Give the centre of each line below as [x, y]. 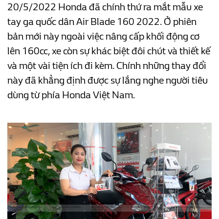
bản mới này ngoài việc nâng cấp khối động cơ [103, 37]
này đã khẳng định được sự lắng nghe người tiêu [108, 81]
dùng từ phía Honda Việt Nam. [71, 95]
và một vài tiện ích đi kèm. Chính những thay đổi [107, 66]
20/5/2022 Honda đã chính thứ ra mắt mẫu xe [105, 7]
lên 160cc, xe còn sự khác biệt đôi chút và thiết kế [109, 51]
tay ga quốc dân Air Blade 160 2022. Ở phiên [102, 22]
